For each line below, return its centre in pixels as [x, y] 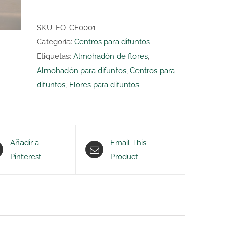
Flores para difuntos [104, 85]
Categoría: [55, 42]
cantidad [79, 50]
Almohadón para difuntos [82, 71]
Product [124, 157]
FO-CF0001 [76, 28]
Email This [129, 142]
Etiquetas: [55, 56]
